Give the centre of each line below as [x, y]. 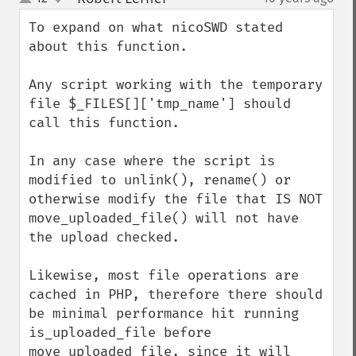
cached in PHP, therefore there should [176, 294]
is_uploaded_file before [120, 333]
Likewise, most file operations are [164, 275]
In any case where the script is [152, 161]
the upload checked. [104, 237]
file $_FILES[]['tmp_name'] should [160, 104]
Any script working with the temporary [176, 85]
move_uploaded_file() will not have [164, 218]
